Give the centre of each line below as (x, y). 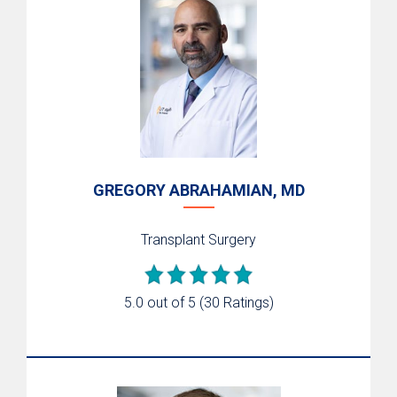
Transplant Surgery (198, 239)
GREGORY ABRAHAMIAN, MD (198, 190)
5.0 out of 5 (160, 302)
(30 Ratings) (236, 302)
